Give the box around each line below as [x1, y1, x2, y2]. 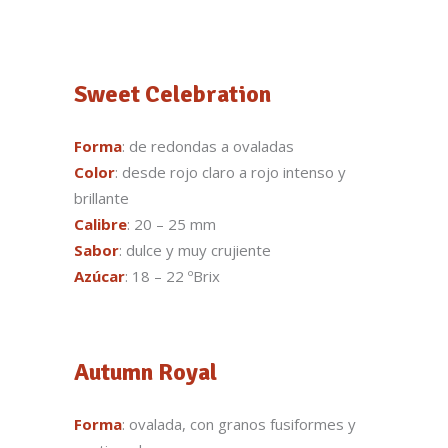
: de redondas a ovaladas [122, 136, 294, 157]
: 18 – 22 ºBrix [125, 266, 220, 287]
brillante [74, 188, 129, 209]
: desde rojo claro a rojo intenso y [115, 162, 346, 183]
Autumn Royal [74, 357, 217, 388]
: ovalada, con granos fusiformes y [122, 414, 356, 435]
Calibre [74, 214, 127, 235]
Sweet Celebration [74, 79, 271, 110]
